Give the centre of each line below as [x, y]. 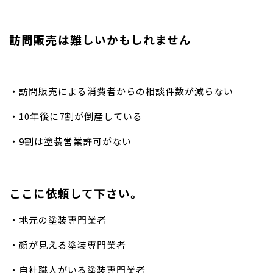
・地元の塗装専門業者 [58, 219]
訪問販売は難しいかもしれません [100, 39]
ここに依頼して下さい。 [76, 193]
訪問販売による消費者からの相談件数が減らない [126, 91]
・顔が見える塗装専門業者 [68, 244]
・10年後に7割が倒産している [76, 116]
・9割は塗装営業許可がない [70, 141]
